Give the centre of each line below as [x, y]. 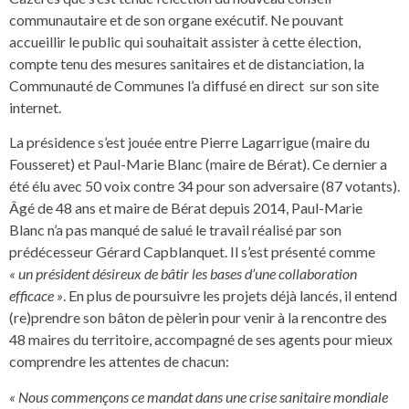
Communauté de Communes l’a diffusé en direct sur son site [194, 85]
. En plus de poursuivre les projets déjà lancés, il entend [230, 296]
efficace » [36, 296]
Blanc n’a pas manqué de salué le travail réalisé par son [175, 230]
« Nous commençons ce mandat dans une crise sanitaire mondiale [199, 396]
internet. [35, 107]
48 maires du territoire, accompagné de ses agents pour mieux [201, 340]
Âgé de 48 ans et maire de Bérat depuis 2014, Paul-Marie [186, 208]
